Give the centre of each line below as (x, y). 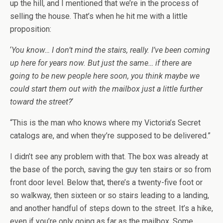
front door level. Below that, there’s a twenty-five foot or (106, 182)
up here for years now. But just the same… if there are (101, 63)
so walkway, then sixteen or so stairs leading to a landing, (110, 195)
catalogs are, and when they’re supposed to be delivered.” (110, 136)
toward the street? (41, 102)
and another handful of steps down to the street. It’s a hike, (111, 208)
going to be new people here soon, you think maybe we (105, 76)
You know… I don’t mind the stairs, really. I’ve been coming (111, 50)
